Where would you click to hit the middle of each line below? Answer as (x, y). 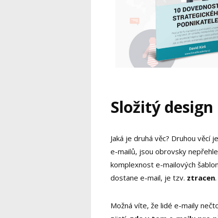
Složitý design (162, 107)
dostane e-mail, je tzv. (149, 178)
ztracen (201, 178)
